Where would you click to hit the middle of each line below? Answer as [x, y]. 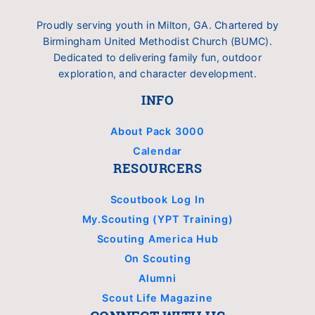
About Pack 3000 [157, 131]
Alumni [157, 278]
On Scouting [157, 258]
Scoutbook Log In [157, 199]
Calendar [157, 151]
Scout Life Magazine [157, 298]
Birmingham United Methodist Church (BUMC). [157, 41]
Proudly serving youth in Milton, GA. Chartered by [157, 25]
